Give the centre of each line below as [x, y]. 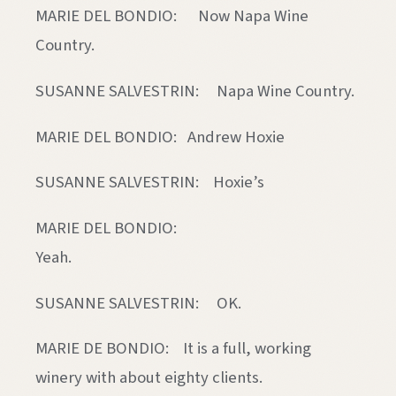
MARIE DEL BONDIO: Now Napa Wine [172, 16]
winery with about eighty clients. [149, 378]
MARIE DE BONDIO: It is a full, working [173, 349]
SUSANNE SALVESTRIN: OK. [138, 303]
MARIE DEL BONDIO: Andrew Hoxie [160, 137]
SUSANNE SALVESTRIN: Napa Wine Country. [195, 91]
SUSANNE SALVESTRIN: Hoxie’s [150, 183]
